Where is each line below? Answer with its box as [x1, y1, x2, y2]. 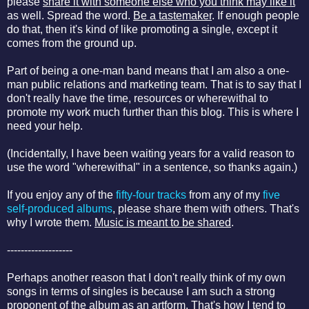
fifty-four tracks [116, 189, 186, 201]
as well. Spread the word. [7, 10, 133, 22]
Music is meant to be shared [94, 217, 231, 229]
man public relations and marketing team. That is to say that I [7, 79, 301, 91]
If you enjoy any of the [7, 189, 116, 201]
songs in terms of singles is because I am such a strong [7, 286, 275, 298]
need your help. [7, 120, 86, 132]
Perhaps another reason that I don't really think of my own [7, 272, 286, 284]
